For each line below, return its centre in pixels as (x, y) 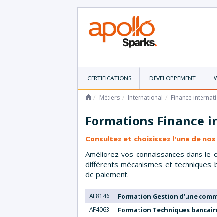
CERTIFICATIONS (109, 78)
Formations (121, 120)
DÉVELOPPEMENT (172, 78)
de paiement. (107, 174)
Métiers (109, 97)
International (145, 97)
